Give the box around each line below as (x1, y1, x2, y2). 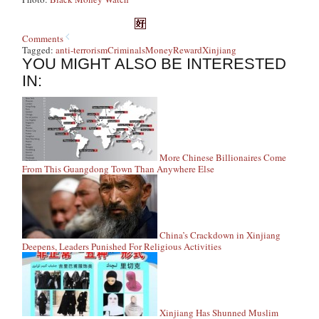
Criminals (108, 43, 146, 56)
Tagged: (22, 43, 56, 56)
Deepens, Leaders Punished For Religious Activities (22, 240, 222, 253)
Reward (173, 43, 203, 56)
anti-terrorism (56, 43, 108, 56)
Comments (22, 32, 64, 45)
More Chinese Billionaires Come (159, 151, 287, 164)
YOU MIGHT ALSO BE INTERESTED (22, 55, 287, 73)
